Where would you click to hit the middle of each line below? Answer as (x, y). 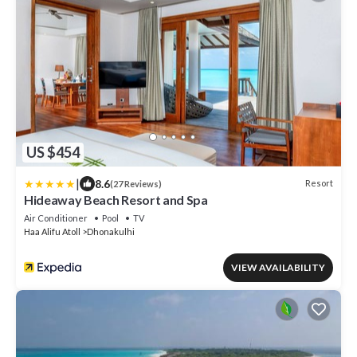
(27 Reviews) (136, 183)
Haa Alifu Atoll (52, 231)
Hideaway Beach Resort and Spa (116, 199)
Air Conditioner (56, 218)
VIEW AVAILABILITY (278, 267)
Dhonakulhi (111, 231)
